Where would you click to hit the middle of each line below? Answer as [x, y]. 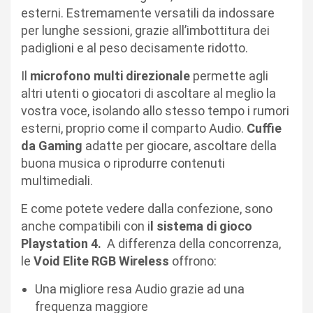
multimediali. [57, 180]
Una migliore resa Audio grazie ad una [140, 289]
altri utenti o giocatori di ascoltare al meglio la [148, 93]
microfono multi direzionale [110, 75]
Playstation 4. [64, 243]
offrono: [193, 261]
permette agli [229, 75]
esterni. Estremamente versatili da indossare [148, 13]
